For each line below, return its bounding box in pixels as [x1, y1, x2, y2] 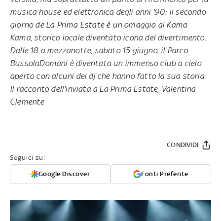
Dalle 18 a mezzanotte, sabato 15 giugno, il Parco [10, 45, 188, 55]
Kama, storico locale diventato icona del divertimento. [10, 32, 206, 42]
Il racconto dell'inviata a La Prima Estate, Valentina [10, 83, 196, 94]
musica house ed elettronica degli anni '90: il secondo [10, 6, 206, 17]
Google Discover [38, 170, 90, 178]
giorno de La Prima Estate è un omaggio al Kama [10, 19, 187, 30]
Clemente [10, 96, 46, 107]
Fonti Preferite [141, 170, 188, 178]
